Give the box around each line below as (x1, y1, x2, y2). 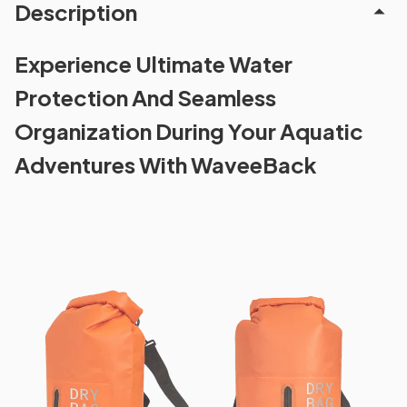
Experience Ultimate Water (15, 49, 293, 77)
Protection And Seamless (15, 83, 276, 111)
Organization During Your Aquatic (15, 116, 363, 144)
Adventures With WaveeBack (15, 150, 317, 178)
